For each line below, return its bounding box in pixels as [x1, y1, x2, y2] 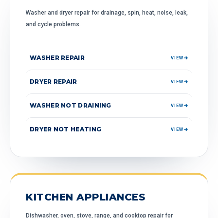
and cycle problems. [26, 21, 81, 28]
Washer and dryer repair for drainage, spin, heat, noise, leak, [26, 9, 188, 16]
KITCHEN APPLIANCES [26, 191, 145, 203]
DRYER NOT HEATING [30, 126, 102, 133]
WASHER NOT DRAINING [30, 102, 111, 109]
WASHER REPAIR [30, 54, 85, 61]
